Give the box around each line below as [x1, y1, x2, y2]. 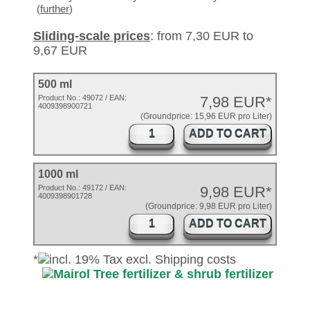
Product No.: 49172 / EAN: [38, 183, 127, 192]
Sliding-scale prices [33, 29, 150, 43]
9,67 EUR [33, 44, 87, 57]
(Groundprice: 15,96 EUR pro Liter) [140, 111, 272, 121]
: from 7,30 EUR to [150, 29, 253, 43]
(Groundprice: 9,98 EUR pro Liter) [145, 201, 272, 211]
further [40, 3, 69, 15]
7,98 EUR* [200, 93, 272, 111]
